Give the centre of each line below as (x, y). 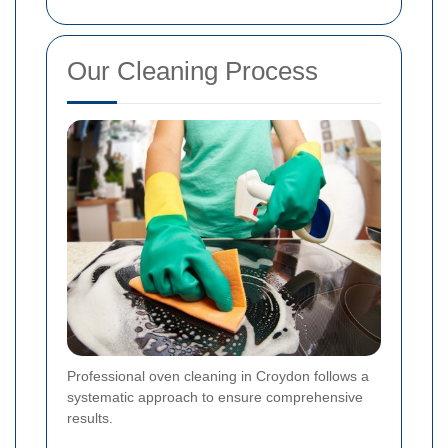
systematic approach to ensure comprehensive (215, 396)
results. (90, 417)
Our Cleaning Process (192, 71)
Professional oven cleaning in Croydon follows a (218, 375)
